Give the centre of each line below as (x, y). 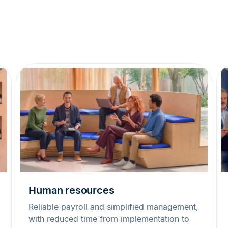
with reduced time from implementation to (109, 219)
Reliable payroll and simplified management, (114, 207)
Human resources (72, 191)
